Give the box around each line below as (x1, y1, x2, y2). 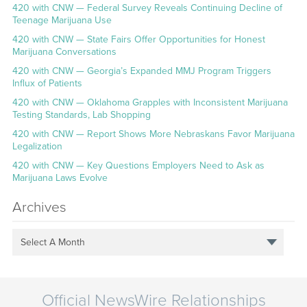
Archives (12, 199, 66, 217)
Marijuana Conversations (12, 46, 116, 58)
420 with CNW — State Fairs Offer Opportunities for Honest (12, 34, 265, 46)
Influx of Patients (12, 77, 82, 90)
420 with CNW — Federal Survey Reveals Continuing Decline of (12, 2, 282, 14)
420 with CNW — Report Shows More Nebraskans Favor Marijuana (12, 128, 295, 140)
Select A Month (21, 236, 86, 248)
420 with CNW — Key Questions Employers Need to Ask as (12, 160, 265, 172)
